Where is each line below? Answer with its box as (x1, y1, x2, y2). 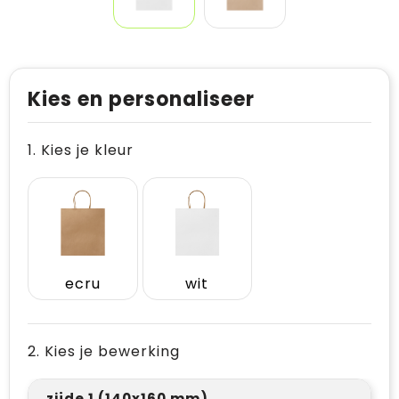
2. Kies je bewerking (28, 340, 180, 362)
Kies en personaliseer (28, 85, 255, 113)
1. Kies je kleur (28, 140, 134, 160)
